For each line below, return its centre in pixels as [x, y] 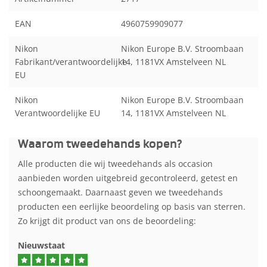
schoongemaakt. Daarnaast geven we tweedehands [120, 193]
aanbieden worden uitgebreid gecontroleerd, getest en [128, 178]
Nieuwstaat [41, 245]
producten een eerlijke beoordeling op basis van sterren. [132, 207]
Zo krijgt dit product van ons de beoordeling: [107, 221]
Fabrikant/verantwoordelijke [71, 62]
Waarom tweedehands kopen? [100, 145]
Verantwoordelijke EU [58, 113]
